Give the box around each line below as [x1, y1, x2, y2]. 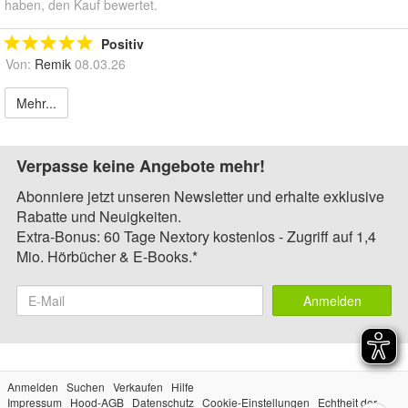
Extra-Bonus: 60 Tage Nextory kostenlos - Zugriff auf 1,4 [16, 226, 376, 248]
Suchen [66, 379, 105, 395]
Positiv [101, 35, 144, 54]
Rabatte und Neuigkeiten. [16, 206, 181, 228]
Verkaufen [113, 379, 163, 395]
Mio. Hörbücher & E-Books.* [16, 246, 198, 268]
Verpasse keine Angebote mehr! [16, 154, 265, 178]
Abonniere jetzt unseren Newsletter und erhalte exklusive [16, 186, 384, 208]
